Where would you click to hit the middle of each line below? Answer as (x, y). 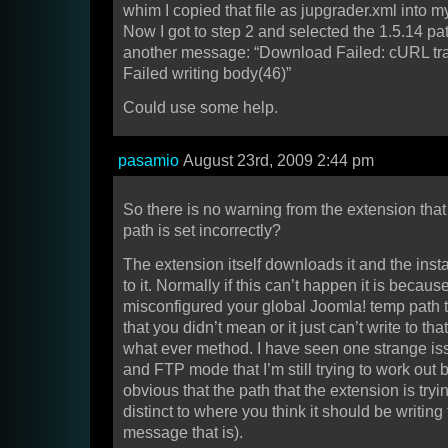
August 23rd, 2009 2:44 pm (276, 161)
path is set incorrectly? (202, 231)
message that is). (183, 433)
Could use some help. (200, 108)
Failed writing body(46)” (207, 74)
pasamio (148, 161)
